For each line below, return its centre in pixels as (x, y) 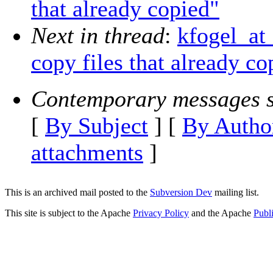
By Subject (97, 126)
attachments (87, 153)
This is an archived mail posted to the (77, 192)
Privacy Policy (161, 213)
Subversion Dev (181, 192)
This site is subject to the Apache (69, 213)
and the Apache (221, 213)
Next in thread (98, 36)
